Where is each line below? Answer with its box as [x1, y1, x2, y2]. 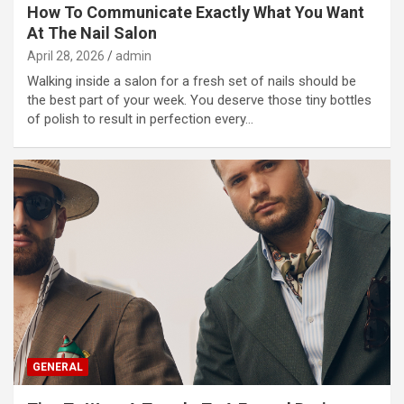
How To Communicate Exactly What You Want [27, 2, 364, 22]
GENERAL [32, 361, 83, 374]
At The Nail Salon [27, 23, 157, 42]
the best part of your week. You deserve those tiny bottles [27, 91, 372, 108]
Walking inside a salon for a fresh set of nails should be [27, 72, 356, 89]
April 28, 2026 [27, 48, 105, 63]
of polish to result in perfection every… [27, 110, 253, 127]
